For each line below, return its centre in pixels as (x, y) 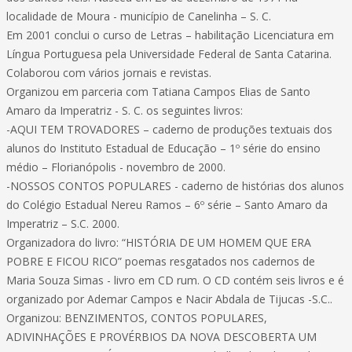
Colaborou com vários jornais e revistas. (109, 73)
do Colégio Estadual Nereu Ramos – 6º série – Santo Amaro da (167, 205)
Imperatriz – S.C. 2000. (63, 224)
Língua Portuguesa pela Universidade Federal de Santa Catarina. (169, 54)
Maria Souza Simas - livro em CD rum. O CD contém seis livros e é (175, 280)
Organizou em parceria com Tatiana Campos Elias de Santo (158, 92)
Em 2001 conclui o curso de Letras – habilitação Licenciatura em (170, 35)
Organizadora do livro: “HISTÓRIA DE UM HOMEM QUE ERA (159, 242)
